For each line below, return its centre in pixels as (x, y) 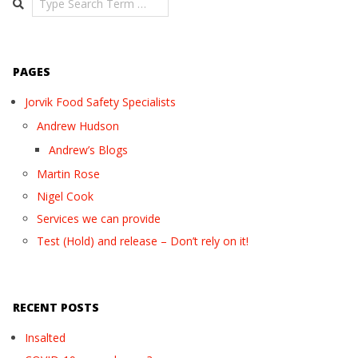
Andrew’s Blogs (88, 150)
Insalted (45, 338)
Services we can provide (99, 219)
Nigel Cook (65, 196)
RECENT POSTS (56, 307)
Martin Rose (68, 174)
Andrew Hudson (78, 126)
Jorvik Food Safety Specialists (100, 102)
